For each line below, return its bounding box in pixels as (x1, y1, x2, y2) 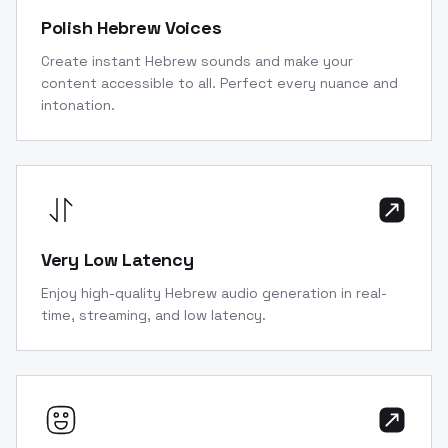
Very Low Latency (41, 247, 194, 271)
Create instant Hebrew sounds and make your (41, 51, 353, 70)
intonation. (41, 95, 115, 114)
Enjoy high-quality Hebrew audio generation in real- (41, 283, 387, 302)
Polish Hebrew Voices (41, 15, 222, 39)
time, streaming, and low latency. (41, 305, 266, 324)
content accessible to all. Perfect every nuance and (41, 73, 398, 92)
